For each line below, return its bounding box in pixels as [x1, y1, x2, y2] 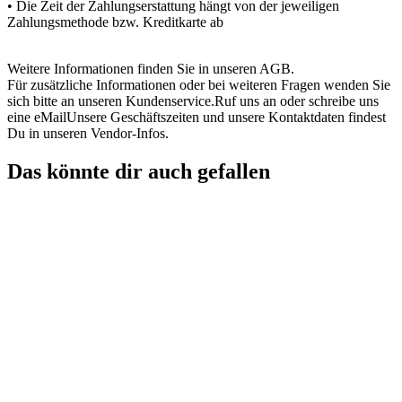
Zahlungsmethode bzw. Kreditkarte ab [7, 14, 223, 31]
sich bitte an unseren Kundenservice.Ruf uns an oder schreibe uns [7, 93, 379, 109]
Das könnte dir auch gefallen [7, 159, 270, 183]
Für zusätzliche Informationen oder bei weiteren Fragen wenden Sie [7, 77, 390, 93]
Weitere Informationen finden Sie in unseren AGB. [7, 61, 294, 77]
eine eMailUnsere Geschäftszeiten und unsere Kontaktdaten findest [7, 109, 386, 126]
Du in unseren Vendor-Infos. [7, 126, 169, 142]
